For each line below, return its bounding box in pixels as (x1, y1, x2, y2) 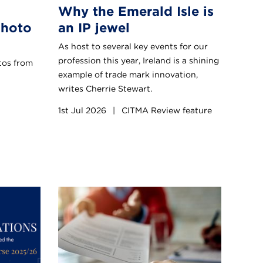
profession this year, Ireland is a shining (58, 55, 219, 65)
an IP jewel (58, 19, 130, 35)
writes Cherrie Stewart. (58, 83, 152, 93)
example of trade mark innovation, (58, 69, 198, 79)
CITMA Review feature (119, 105, 212, 115)
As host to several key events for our (58, 41, 208, 51)
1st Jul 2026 (58, 105, 109, 115)
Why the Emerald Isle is (58, 3, 214, 19)
